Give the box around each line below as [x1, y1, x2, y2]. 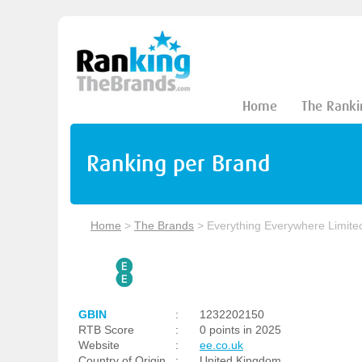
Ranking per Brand [86, 150, 270, 177]
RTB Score [78, 323, 134, 336]
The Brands [134, 219, 194, 232]
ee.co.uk [200, 339, 243, 351]
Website [78, 339, 120, 351]
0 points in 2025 [200, 323, 281, 336]
